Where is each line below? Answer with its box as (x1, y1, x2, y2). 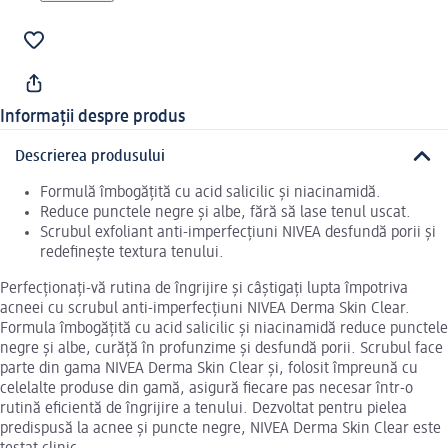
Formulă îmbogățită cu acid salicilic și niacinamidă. (40, 184, 381, 201)
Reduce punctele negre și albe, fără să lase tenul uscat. (40, 204, 411, 221)
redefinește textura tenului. (40, 244, 224, 261)
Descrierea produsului (15, 148, 165, 165)
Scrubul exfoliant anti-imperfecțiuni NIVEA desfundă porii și (40, 224, 436, 241)
